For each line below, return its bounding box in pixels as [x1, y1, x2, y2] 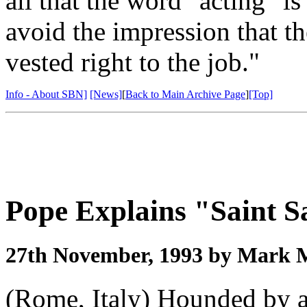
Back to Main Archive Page [125, 88, 245, 100]
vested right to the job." [5, 47, 260, 77]
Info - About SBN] [5, 88, 87, 100]
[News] [90, 88, 122, 100]
